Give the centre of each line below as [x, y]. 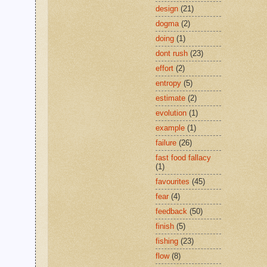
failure [166, 143]
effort [164, 69]
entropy [168, 83]
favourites [173, 182]
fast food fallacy [183, 158]
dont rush [172, 54]
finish [165, 226]
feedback [171, 212]
